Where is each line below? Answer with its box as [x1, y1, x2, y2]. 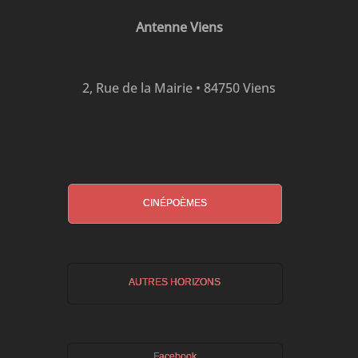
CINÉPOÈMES [142, 197, 207, 209]
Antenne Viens [135, 18, 223, 36]
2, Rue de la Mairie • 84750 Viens [82, 79, 276, 97]
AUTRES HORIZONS [129, 276, 221, 288]
